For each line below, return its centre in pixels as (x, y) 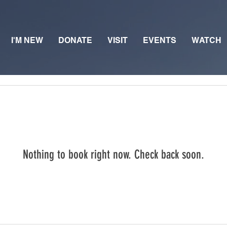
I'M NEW (27, 40)
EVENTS (160, 40)
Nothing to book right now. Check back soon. (113, 155)
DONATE (75, 40)
